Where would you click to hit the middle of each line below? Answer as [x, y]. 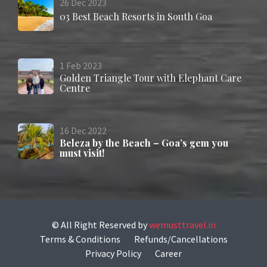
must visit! [82, 153]
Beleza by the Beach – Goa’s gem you [144, 143]
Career [168, 254]
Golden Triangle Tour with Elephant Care [150, 78]
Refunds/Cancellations [181, 239]
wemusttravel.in [182, 225]
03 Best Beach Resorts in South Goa [136, 17]
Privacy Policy [113, 254]
